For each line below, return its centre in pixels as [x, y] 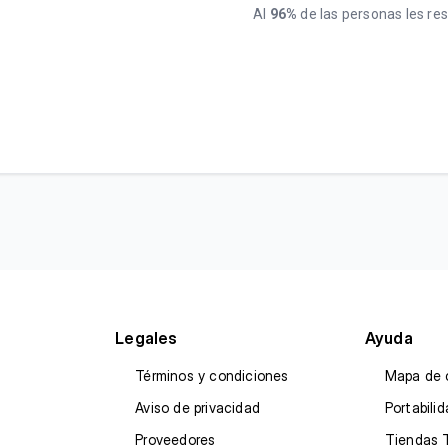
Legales [146, 338]
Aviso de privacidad [197, 408]
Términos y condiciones [212, 376]
